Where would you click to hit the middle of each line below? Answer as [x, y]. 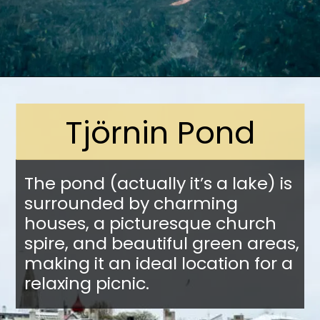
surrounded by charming [131, 204]
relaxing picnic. [86, 284]
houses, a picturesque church [150, 224]
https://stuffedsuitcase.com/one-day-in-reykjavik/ [199, 97]
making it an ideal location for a [158, 264]
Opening [60, 97]
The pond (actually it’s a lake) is [158, 184]
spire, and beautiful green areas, [161, 244]
